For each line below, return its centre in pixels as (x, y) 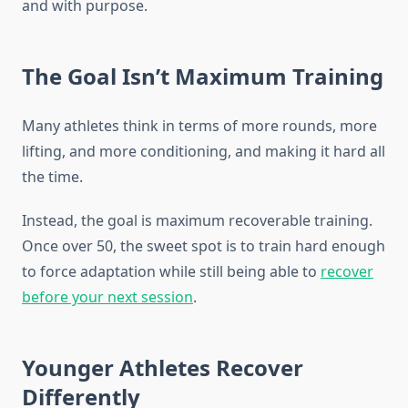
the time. (54, 177)
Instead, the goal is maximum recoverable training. (197, 221)
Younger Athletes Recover (163, 368)
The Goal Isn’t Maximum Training (203, 76)
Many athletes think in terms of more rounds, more (199, 126)
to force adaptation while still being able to (171, 272)
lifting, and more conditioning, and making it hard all (204, 152)
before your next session (107, 297)
